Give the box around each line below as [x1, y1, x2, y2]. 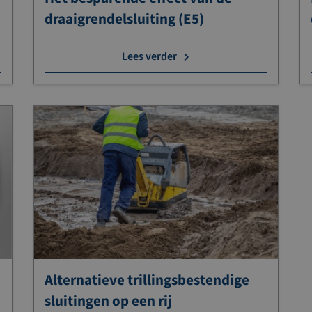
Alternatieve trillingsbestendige [45, 270, 250, 291]
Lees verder [122, 48, 178, 64]
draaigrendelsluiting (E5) [45, 8, 205, 29]
